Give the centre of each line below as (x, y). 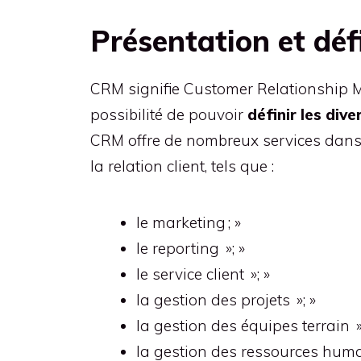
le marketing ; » (189, 222)
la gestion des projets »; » (226, 300)
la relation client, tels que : (182, 166)
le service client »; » (203, 274)
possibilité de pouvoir (169, 114)
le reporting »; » (191, 248)
